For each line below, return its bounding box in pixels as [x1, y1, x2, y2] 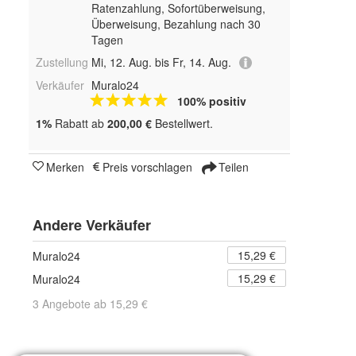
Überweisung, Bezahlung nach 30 [91, 16, 261, 32]
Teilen [215, 159, 249, 176]
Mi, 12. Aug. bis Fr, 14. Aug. [91, 54, 231, 70]
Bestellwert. [152, 115, 213, 132]
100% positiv [176, 93, 246, 110]
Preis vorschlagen [103, 159, 192, 176]
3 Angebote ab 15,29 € [33, 296, 148, 312]
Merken [46, 159, 84, 176]
